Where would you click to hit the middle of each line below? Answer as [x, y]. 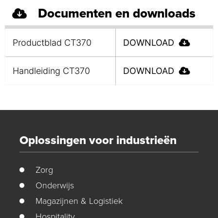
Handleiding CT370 [51, 71]
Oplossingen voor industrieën [98, 140]
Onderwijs [54, 185]
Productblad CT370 [52, 43]
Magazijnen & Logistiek [79, 201]
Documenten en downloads [117, 13]
